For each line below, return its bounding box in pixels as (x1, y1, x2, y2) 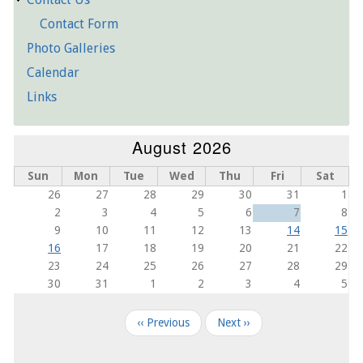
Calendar (27, 64, 79, 80)
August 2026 (131, 135, 232, 159)
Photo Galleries (27, 40, 115, 56)
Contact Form (40, 15, 118, 32)
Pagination (14, 309, 90, 331)
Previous (147, 315, 190, 329)
